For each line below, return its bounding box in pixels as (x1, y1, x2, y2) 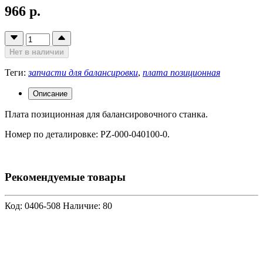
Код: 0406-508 (5, 200, 60, 211)
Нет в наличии (9, 48, 64, 57)
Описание (33, 89, 68, 99)
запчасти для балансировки (28, 68, 138, 78)
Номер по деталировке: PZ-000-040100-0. (5, 129, 170, 140)
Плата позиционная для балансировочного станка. (5, 109, 208, 120)
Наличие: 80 (63, 200, 112, 211)
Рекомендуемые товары (5, 170, 126, 183)
